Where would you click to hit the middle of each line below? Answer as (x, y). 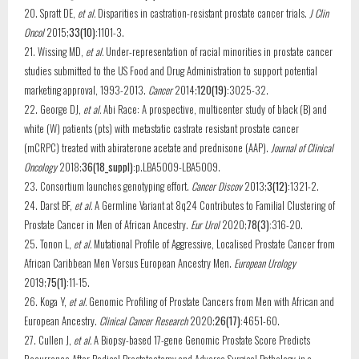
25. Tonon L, (49, 244)
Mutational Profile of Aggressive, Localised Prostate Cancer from (213, 244)
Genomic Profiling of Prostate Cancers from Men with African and (210, 301)
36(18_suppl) (107, 167)
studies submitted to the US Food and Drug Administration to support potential (171, 71)
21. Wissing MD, (55, 51)
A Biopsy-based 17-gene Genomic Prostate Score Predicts (201, 340)
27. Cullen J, (49, 340)
